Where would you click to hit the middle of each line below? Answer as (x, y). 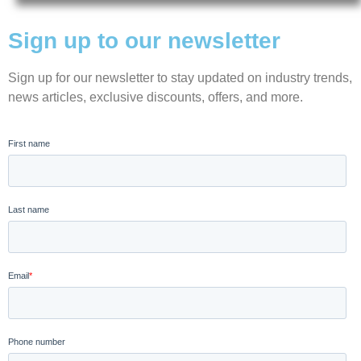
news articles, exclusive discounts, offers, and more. (156, 98)
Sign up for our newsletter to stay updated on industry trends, (180, 78)
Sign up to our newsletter (144, 41)
